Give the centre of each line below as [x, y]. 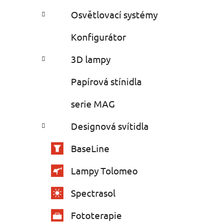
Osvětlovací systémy [114, 15]
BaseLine [90, 148]
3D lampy [91, 59]
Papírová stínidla [106, 82]
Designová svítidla [110, 126]
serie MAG [93, 104]
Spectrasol [93, 193]
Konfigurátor [98, 37]
